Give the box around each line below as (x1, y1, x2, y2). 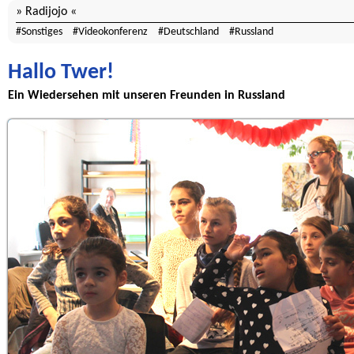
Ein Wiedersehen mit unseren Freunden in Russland (8, 89, 285, 102)
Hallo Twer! (8, 62, 114, 84)
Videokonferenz (78, 26, 148, 38)
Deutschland (164, 26, 219, 38)
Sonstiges (21, 26, 62, 38)
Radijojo (25, 6, 67, 18)
